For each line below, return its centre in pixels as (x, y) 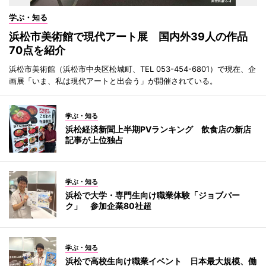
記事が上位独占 (94, 140)
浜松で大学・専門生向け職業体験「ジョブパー (153, 195)
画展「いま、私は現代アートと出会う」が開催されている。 (113, 81)
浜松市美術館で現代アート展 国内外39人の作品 (128, 37)
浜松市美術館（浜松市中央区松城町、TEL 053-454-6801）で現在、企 (132, 69)
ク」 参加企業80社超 (108, 206)
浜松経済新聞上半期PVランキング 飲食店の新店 (158, 129)
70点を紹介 (37, 50)
